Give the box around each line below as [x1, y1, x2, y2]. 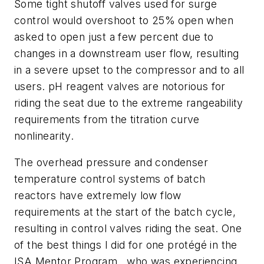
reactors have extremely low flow [14, 189, 181, 202]
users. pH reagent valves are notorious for [14, 80, 226, 93]
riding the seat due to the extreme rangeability [14, 96, 243, 109]
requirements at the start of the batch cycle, [14, 206, 236, 219]
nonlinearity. [14, 129, 74, 142]
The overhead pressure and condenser [14, 156, 208, 169]
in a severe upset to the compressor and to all [14, 63, 245, 76]
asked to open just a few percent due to [14, 30, 214, 43]
